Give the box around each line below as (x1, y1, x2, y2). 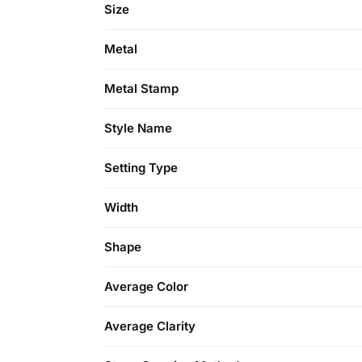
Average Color (104, 279, 188, 295)
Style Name (104, 120, 172, 137)
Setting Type (104, 160, 178, 176)
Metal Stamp (104, 81, 179, 97)
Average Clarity (104, 318, 196, 335)
